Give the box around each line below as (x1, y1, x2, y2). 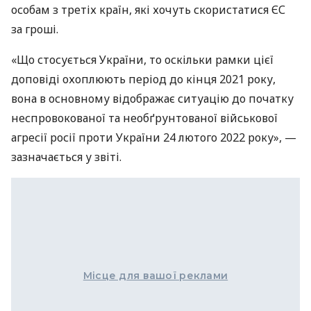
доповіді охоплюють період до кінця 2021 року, (11, 72, 276, 87)
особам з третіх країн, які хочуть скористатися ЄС (11, 2, 285, 18)
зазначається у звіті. (11, 149, 121, 165)
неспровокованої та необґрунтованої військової (11, 110, 278, 126)
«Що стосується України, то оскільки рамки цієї (11, 52, 274, 68)
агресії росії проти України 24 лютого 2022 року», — (11, 130, 296, 146)
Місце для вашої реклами (83, 269, 228, 283)
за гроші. (11, 22, 58, 37)
